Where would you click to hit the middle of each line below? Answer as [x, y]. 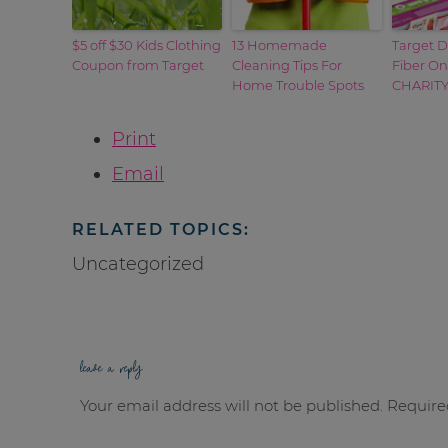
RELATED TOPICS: [161, 229]
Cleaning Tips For [287, 64]
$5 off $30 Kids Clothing [146, 44]
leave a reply [110, 369]
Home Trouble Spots [298, 84]
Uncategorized [138, 263]
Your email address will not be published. [231, 406]
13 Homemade [279, 44]
